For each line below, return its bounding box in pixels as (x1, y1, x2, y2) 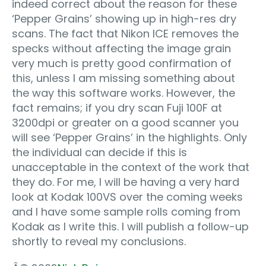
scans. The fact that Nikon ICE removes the (12, 26, 239, 42)
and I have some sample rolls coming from (12, 204, 240, 220)
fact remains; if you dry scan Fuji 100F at (12, 100, 222, 116)
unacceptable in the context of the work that (12, 160, 249, 175)
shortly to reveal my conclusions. (12, 234, 186, 249)
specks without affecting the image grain (12, 41, 231, 56)
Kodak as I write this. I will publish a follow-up (12, 219, 249, 235)
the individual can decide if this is (12, 145, 187, 160)
